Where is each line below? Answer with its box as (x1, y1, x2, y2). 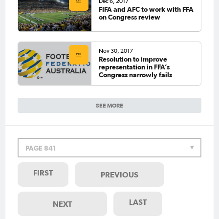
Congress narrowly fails (98, 71, 172, 79)
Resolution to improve (98, 55, 167, 64)
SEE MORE (96, 102, 123, 109)
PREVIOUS (101, 170, 138, 179)
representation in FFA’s (98, 63, 170, 71)
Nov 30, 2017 (98, 48, 133, 54)
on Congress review (98, 13, 160, 22)
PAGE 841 (25, 144, 56, 152)
